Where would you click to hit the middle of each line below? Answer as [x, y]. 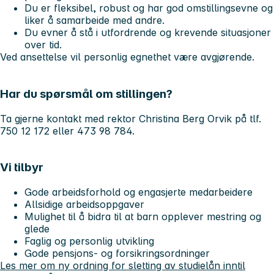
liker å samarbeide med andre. [94, 20]
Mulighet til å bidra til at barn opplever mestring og [143, 217]
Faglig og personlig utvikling [89, 241]
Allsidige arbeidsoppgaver [84, 205]
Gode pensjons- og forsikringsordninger [117, 254]
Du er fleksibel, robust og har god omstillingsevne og [149, 8]
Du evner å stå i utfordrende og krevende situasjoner [148, 33]
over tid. [46, 45]
